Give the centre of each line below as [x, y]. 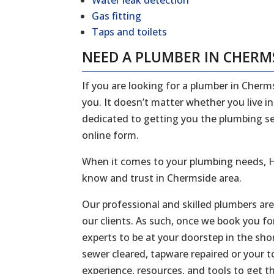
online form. [111, 135]
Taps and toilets [130, 32]
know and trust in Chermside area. [162, 178]
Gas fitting [117, 16]
